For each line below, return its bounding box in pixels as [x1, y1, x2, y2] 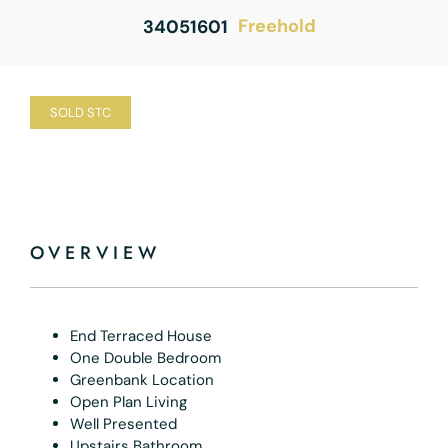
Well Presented [70, 413, 177, 434]
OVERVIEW [30, 239, 161, 266]
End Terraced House [70, 325, 212, 346]
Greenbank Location [70, 369, 214, 390]
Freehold [237, 14, 316, 39]
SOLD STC [50, 103, 111, 121]
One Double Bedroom [70, 347, 221, 368]
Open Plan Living [70, 391, 187, 412]
